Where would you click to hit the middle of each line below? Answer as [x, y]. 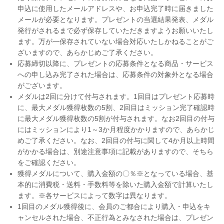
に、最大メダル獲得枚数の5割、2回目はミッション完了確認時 [116, 108]
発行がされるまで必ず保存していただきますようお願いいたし [115, 31]
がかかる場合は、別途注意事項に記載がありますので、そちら [115, 152]
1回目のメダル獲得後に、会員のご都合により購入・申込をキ [114, 207]
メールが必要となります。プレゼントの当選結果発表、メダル [115, 20]
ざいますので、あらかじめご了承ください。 [87, 53]
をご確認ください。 [49, 163]
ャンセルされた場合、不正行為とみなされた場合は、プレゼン [115, 218]
